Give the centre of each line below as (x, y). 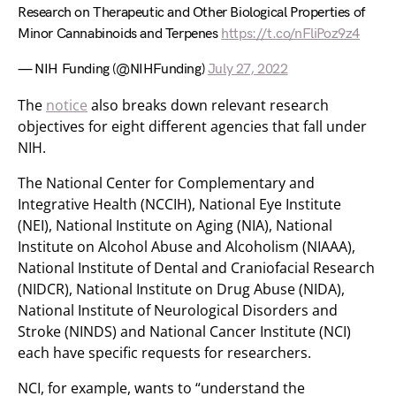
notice (67, 105)
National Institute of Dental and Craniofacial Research (196, 268)
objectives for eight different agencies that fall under (192, 126)
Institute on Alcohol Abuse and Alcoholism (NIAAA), (187, 247)
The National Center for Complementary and (166, 183)
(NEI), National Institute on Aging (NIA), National (175, 225)
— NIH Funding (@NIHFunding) (113, 69)
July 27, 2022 (247, 69)
